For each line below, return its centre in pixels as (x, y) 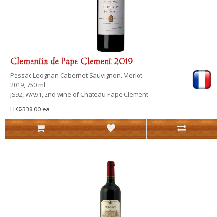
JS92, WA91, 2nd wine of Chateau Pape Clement (79, 95)
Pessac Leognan (35, 75)
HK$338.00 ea (30, 109)
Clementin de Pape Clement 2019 (71, 62)
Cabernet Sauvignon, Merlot (101, 75)
